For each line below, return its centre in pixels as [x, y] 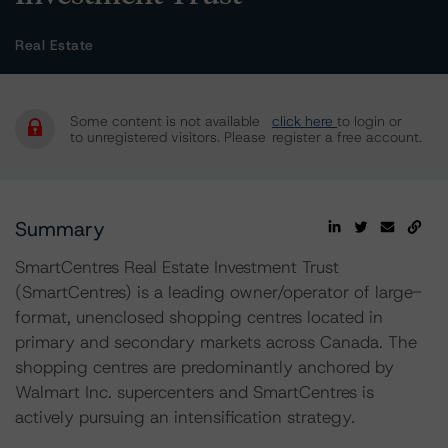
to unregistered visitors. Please [168, 137]
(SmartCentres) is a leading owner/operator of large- [218, 292]
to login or [369, 121]
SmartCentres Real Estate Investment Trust [177, 267]
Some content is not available [165, 121]
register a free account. [347, 137]
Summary [60, 229]
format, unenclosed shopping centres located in [199, 317]
